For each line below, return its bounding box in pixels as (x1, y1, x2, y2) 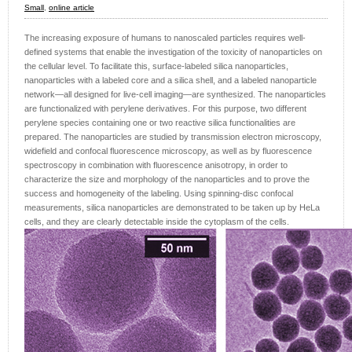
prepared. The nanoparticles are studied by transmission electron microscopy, (24, 132, 321, 142)
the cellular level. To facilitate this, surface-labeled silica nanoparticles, (24, 61, 288, 71)
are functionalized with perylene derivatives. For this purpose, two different (24, 104, 306, 114)
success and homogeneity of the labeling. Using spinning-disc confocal (24, 189, 293, 199)
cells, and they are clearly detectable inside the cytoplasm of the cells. (24, 217, 289, 227)
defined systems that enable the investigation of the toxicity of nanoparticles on (24, 47, 322, 57)
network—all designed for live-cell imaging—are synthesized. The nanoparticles (24, 90, 326, 100)
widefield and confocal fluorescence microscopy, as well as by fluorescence (24, 146, 312, 156)
